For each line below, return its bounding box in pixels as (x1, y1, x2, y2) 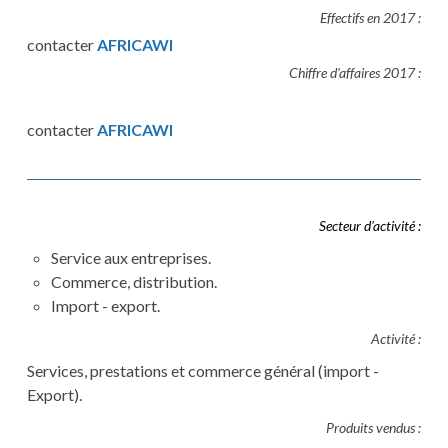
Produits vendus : (326, 419, 422, 437)
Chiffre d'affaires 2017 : (289, 64, 422, 82)
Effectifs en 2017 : (320, 9, 422, 27)
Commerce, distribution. (50, 272, 217, 292)
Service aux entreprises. (50, 248, 211, 268)
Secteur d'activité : (319, 217, 422, 235)
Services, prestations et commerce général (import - (26, 361, 379, 381)
